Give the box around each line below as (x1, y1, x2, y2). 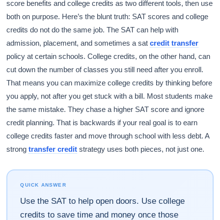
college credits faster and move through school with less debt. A (6, 132, 210, 140)
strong (6, 145, 29, 153)
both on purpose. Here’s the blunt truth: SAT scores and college (6, 12, 209, 21)
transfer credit (28, 145, 78, 153)
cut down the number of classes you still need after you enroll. (6, 65, 204, 74)
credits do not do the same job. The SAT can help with (6, 26, 179, 34)
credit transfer (150, 39, 199, 47)
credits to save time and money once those (20, 210, 179, 219)
